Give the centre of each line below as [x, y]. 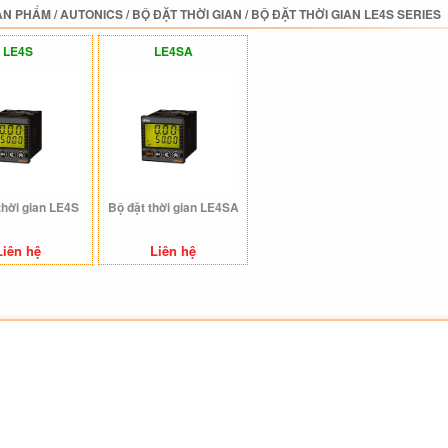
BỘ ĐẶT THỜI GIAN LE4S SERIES [346, 14]
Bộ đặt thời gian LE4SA [173, 207]
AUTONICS [91, 14]
